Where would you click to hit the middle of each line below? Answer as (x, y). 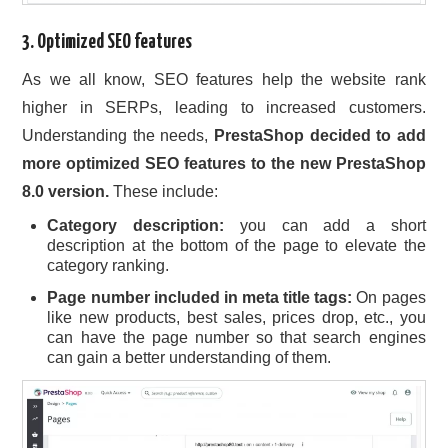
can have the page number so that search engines (236, 337)
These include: (164, 191)
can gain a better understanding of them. (189, 357)
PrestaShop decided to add (320, 135)
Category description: (136, 225)
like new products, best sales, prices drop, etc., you (236, 317)
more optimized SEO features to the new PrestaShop (224, 163)
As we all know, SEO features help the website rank (224, 79)
